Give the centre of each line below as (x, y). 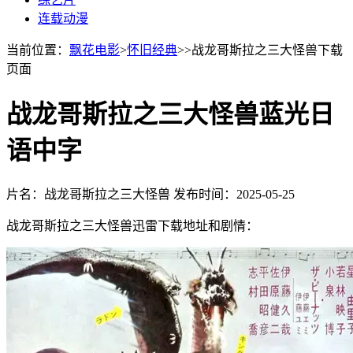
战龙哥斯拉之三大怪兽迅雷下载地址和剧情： (132, 225)
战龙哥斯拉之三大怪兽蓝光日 (170, 115)
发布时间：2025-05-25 (234, 194)
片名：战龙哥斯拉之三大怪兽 (90, 194)
